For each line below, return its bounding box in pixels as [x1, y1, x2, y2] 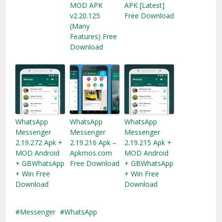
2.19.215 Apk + [124, 138, 172, 147]
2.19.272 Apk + [15, 138, 63, 147]
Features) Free [70, 32, 117, 41]
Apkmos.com [70, 148, 112, 158]
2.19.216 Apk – [70, 138, 117, 147]
